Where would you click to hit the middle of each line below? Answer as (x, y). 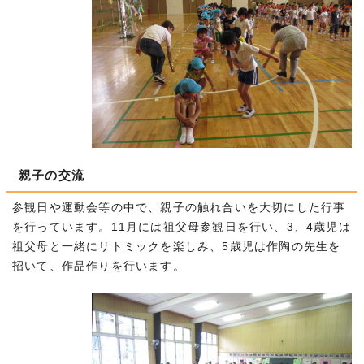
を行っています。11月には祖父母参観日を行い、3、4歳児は (182, 227)
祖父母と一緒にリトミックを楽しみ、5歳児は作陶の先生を (177, 247)
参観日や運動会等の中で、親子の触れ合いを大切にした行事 (179, 208)
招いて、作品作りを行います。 (99, 266)
